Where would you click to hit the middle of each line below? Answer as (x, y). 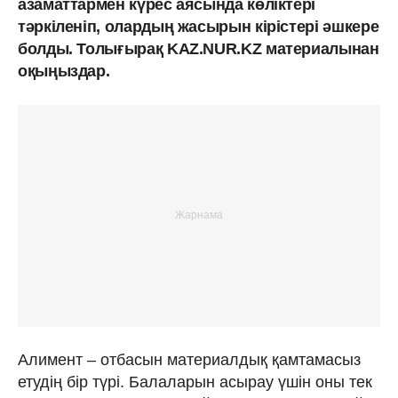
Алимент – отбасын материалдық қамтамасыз (189, 359)
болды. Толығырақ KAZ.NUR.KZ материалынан (199, 48)
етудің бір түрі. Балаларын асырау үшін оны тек (195, 382)
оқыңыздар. (64, 71)
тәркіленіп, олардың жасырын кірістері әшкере (199, 26)
